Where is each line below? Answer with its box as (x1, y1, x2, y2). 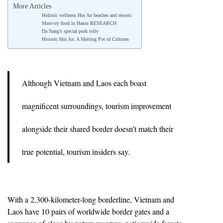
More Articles (13, 2, 51, 10)
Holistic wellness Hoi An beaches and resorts (41, 12, 131, 18)
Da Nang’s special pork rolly (41, 28, 99, 34)
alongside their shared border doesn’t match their (22, 123, 173, 134)
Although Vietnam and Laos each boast (22, 78, 146, 88)
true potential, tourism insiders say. (22, 146, 130, 157)
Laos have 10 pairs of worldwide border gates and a (7, 206, 169, 217)
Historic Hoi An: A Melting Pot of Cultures (41, 36, 129, 42)
